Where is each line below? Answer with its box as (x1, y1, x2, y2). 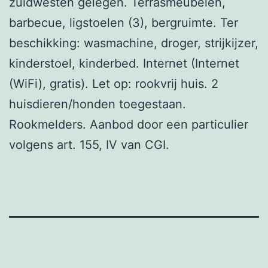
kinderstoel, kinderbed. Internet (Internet (9, 56, 239, 71)
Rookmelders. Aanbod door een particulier (9, 117, 248, 132)
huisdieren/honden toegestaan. (9, 96, 186, 111)
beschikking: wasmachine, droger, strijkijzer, (9, 35, 258, 50)
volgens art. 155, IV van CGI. (9, 137, 169, 152)
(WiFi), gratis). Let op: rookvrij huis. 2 (9, 76, 218, 91)
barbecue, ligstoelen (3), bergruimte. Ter (9, 15, 238, 30)
